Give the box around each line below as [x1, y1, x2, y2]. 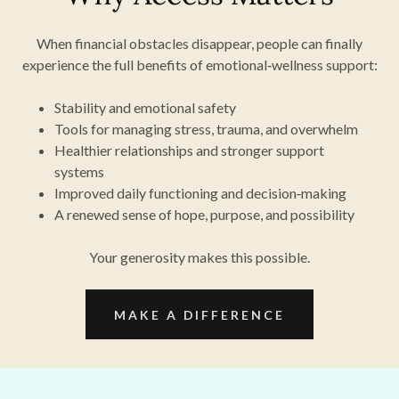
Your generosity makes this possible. [89, 248, 310, 265]
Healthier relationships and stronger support [53, 142, 324, 159]
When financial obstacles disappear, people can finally [37, 35, 362, 52]
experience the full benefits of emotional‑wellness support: [21, 56, 378, 73]
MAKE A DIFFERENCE [113, 306, 286, 322]
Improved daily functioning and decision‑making [53, 184, 346, 201]
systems [53, 163, 104, 180]
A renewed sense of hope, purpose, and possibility [53, 206, 354, 223]
